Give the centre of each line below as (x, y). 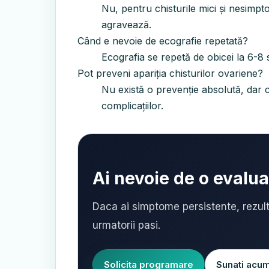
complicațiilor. (132, 106)
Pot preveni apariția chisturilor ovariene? (170, 73)
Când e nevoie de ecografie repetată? (163, 41)
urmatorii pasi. (126, 225)
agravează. (126, 25)
